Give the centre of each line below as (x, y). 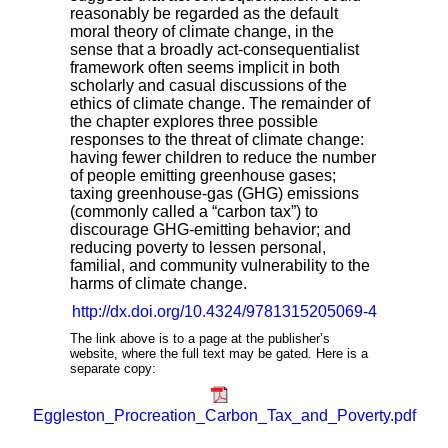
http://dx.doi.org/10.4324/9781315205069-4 (224, 311)
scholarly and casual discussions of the (208, 85)
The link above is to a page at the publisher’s (200, 338)
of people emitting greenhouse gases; (203, 175)
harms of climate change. (158, 283)
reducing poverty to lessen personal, (198, 247)
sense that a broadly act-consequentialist (214, 49)
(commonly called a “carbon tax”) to (194, 211)
